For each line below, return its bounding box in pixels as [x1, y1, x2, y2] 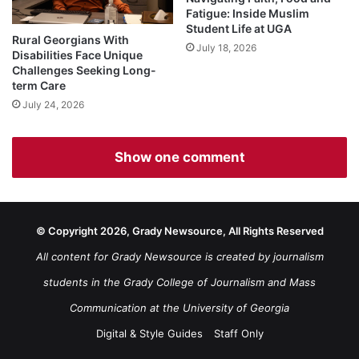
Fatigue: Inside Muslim [186, 6, 309, 21]
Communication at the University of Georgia [70, 301, 289, 315]
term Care [12, 79, 66, 93]
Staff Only [213, 327, 264, 341]
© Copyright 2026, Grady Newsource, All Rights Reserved [35, 224, 324, 238]
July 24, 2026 [22, 99, 84, 111]
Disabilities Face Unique [12, 48, 143, 63]
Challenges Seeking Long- [12, 63, 156, 78]
